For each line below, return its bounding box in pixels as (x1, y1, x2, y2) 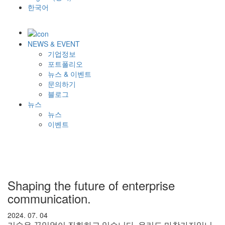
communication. (8, 189, 91, 207)
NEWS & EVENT (28, 38, 80, 49)
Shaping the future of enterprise (8, 176, 175, 194)
